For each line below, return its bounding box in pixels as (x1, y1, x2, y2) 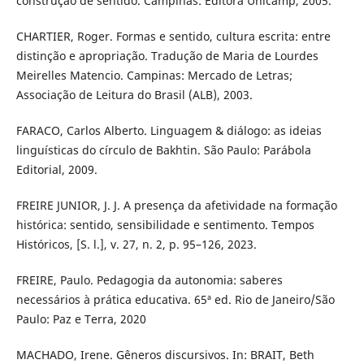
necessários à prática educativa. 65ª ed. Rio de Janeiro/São (15, 291, 335, 307)
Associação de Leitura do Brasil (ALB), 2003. (15, 86, 253, 102)
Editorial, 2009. (15, 161, 97, 177)
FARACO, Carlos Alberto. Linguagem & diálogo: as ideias (15, 122, 322, 138)
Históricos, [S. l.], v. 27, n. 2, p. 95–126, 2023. (15, 236, 257, 252)
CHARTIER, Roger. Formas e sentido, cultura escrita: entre (15, 28, 331, 44)
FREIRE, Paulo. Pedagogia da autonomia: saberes (15, 271, 283, 288)
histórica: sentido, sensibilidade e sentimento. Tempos (15, 216, 314, 232)
